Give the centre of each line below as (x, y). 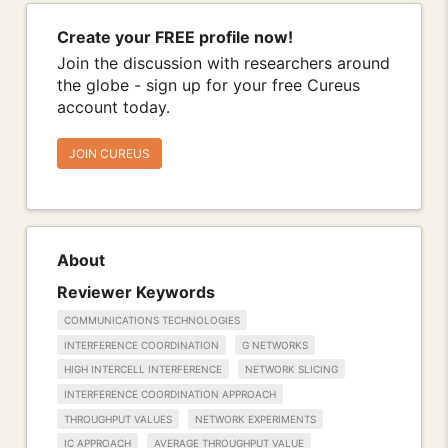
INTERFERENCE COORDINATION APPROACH (170, 394)
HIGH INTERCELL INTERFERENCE (143, 369)
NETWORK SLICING (291, 369)
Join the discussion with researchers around (223, 63)
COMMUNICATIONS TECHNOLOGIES (152, 320)
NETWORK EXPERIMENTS (255, 418)
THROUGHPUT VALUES (118, 418)
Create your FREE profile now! (175, 37)
